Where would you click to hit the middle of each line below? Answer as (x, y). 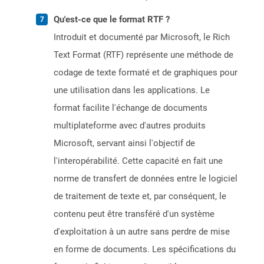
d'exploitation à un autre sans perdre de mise (142, 232)
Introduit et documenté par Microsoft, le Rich (142, 37)
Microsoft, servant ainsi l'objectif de (124, 143)
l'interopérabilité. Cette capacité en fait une (138, 161)
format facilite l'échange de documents (131, 108)
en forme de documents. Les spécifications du (145, 250)
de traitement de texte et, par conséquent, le (140, 197)
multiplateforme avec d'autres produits (130, 126)
